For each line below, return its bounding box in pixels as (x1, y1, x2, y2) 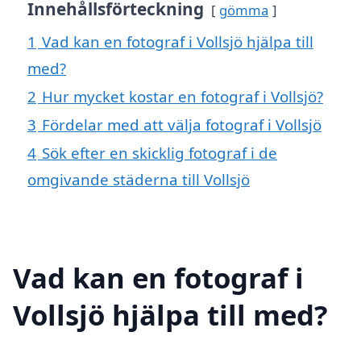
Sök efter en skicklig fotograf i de (42, 142, 277, 163)
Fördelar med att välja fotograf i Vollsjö (42, 114, 322, 135)
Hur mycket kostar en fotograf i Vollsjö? (42, 85, 323, 106)
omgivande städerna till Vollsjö (27, 168, 250, 189)
